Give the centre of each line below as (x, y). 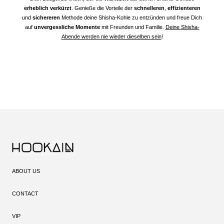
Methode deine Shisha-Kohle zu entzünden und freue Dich (132, 18)
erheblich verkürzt (47, 8)
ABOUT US (26, 171)
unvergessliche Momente (67, 27)
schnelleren (149, 8)
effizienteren (184, 8)
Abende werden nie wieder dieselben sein (111, 37)
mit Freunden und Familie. (132, 27)
